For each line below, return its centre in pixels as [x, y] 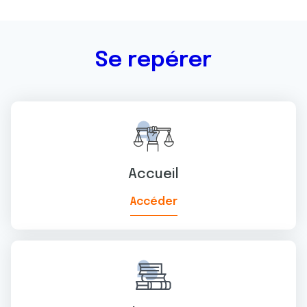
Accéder [153, 202]
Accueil [153, 174]
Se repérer [153, 61]
